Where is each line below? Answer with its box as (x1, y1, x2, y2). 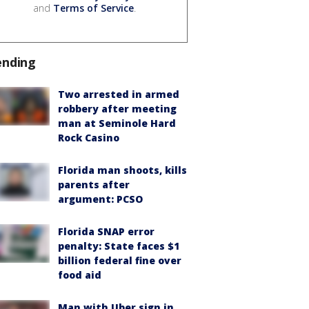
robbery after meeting (58, 101, 177, 115)
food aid (58, 268, 101, 281)
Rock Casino (58, 130, 119, 144)
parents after (58, 177, 130, 191)
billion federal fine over (58, 253, 181, 267)
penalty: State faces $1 (58, 239, 179, 252)
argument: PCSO (58, 192, 143, 206)
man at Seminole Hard (58, 116, 176, 130)
